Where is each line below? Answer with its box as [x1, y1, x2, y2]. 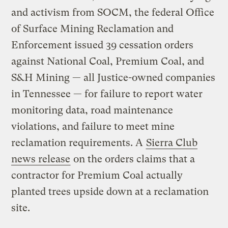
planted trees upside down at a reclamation [11, 185, 209, 197]
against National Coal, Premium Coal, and [11, 55, 205, 67]
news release [11, 153, 71, 165]
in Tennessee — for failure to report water [11, 88, 203, 100]
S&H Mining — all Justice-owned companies [11, 71, 216, 83]
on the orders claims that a [71, 153, 195, 165]
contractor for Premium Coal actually [11, 169, 183, 181]
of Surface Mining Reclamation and [11, 22, 174, 35]
